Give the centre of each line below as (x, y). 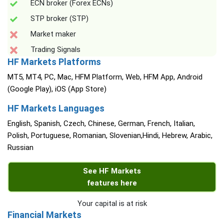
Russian (20, 148)
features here (112, 183)
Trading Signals (55, 50)
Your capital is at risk (112, 204)
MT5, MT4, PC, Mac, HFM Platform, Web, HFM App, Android (105, 77)
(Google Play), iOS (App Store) (57, 89)
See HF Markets (112, 171)
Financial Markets (44, 215)
